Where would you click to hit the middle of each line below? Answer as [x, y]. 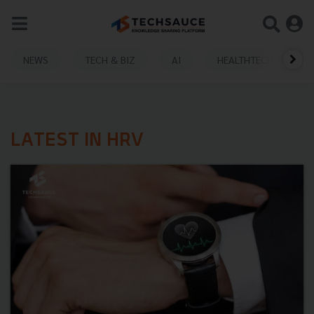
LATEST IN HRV [77, 141]
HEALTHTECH [245, 59]
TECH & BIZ [110, 59]
